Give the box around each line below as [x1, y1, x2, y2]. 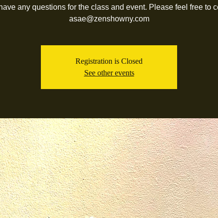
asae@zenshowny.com [69, 15, 149, 23]
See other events [84, 69, 134, 77]
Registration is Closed [75, 57, 143, 65]
